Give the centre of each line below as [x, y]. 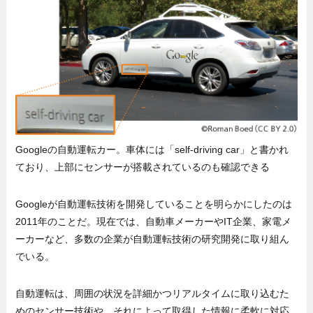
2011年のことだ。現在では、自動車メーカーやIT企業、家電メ [154, 221]
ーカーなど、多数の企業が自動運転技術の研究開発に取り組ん [153, 239]
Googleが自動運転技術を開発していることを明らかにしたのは [154, 204]
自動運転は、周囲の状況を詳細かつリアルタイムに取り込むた [153, 293]
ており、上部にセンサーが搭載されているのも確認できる [143, 167]
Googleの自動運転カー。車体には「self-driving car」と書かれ [152, 149]
